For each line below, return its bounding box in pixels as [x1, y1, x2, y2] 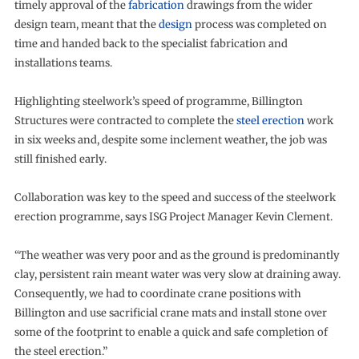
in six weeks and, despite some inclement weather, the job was [14, 133, 327, 147]
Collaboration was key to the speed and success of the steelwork [14, 191, 336, 204]
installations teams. [14, 56, 112, 70]
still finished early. [14, 152, 107, 166]
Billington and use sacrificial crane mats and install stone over [14, 306, 327, 320]
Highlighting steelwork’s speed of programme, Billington [14, 95, 303, 108]
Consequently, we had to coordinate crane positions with [14, 287, 301, 301]
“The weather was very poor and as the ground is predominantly [14, 248, 340, 262]
